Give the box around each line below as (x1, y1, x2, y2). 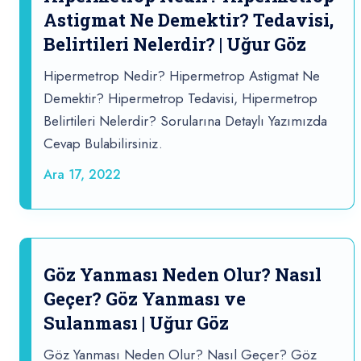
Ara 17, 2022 (44, 165, 121, 185)
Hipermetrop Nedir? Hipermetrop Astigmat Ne (44, 66, 320, 86)
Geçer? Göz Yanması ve (44, 287, 246, 311)
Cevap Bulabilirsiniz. (44, 134, 163, 154)
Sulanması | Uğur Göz (44, 311, 229, 335)
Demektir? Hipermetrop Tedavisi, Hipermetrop (44, 89, 317, 109)
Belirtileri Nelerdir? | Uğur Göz (44, 32, 306, 56)
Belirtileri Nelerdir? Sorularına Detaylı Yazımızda (44, 111, 327, 131)
